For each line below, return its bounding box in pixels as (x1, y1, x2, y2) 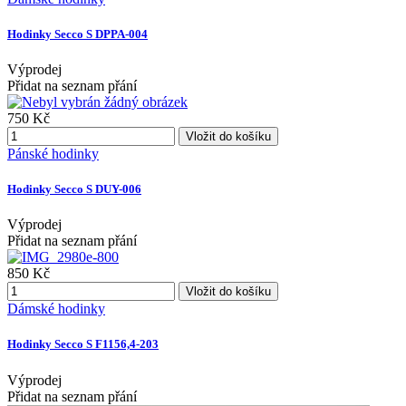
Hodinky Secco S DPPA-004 (7, 26, 148, 41)
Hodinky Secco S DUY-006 (7, 182, 141, 197)
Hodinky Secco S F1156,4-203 (7, 337, 159, 352)
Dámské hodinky (7, 301, 105, 317)
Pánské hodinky (7, 145, 99, 161)
